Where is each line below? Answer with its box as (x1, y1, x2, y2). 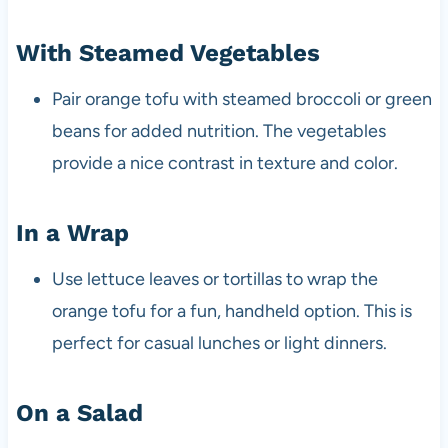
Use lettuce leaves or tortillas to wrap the (51, 267, 378, 290)
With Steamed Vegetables (15, 38, 320, 67)
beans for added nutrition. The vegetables (51, 119, 386, 142)
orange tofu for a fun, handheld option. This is (51, 299, 412, 322)
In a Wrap (15, 218, 129, 247)
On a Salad (15, 398, 143, 427)
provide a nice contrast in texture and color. (51, 151, 398, 174)
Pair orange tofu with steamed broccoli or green (51, 87, 432, 110)
